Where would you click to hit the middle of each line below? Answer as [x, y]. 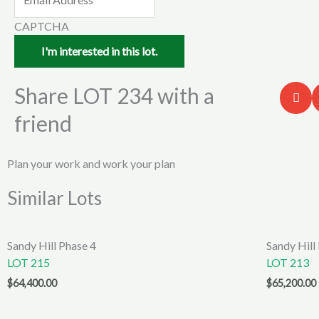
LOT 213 [288, 263]
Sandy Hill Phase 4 [52, 246]
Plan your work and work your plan [91, 164]
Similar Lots [54, 198]
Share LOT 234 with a [114, 96]
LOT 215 [28, 263]
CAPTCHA [42, 26]
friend [43, 124]
